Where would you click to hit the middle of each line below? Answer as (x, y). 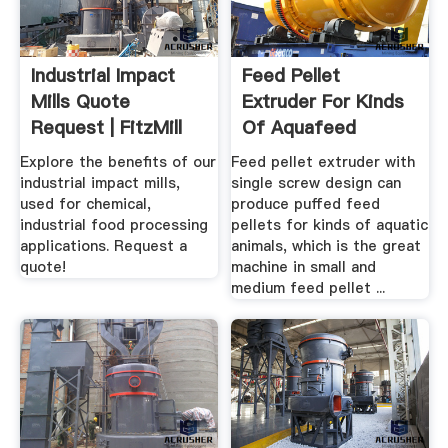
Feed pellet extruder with (323, 162)
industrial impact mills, (99, 183)
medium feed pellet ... (308, 288)
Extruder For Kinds (323, 101)
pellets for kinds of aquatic (330, 225)
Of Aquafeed (299, 127)
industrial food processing (113, 225)
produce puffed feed (306, 204)
